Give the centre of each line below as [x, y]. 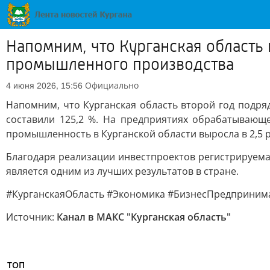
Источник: [31, 217]
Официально [112, 85]
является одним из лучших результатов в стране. [122, 171]
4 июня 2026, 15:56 [44, 86]
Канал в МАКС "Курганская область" [144, 217]
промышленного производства [120, 64]
